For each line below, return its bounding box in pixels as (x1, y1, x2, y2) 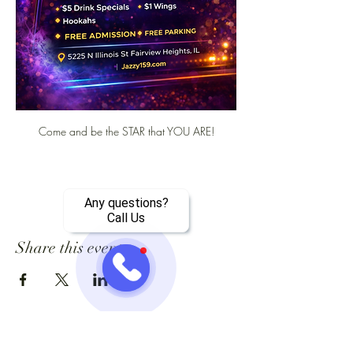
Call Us (107, 210, 145, 225)
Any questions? (84, 195, 169, 210)
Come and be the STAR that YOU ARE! (38, 124, 214, 139)
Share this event (16, 238, 122, 258)
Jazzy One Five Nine (65, 334, 188, 351)
